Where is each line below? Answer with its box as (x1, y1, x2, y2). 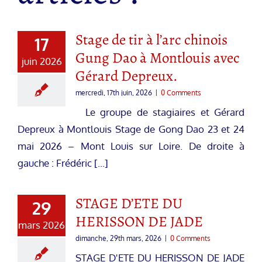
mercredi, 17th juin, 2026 (75, 88, 152, 97)
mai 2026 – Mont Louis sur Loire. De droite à (18, 139, 244, 152)
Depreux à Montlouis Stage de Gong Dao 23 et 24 (18, 122, 244, 135)
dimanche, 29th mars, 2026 (75, 233, 161, 243)
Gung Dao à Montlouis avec (75, 47, 240, 68)
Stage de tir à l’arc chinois (75, 29, 227, 50)
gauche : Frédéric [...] (18, 156, 108, 169)
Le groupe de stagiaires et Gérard (75, 105, 244, 118)
